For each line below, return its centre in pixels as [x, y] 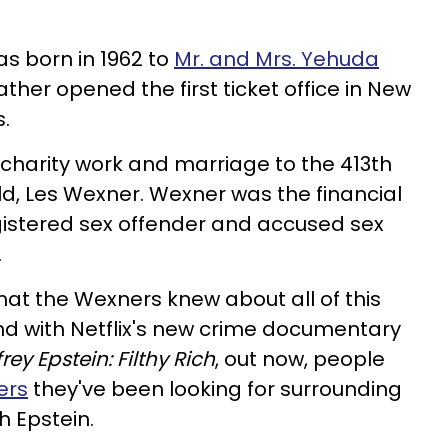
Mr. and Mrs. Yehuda [276, 59]
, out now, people [300, 359]
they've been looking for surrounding [215, 389]
